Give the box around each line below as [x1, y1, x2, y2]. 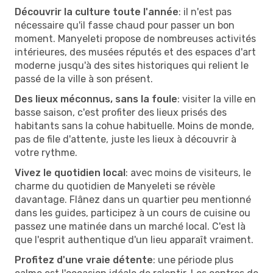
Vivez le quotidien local [15, 166, 126, 179]
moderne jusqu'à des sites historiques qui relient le [15, 59, 249, 71]
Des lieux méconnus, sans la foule [15, 93, 177, 105]
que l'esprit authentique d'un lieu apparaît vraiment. [15, 233, 253, 246]
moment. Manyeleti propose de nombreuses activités [15, 32, 256, 44]
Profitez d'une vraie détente [15, 253, 153, 266]
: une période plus [153, 253, 233, 266]
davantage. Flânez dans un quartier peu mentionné [15, 193, 251, 205]
